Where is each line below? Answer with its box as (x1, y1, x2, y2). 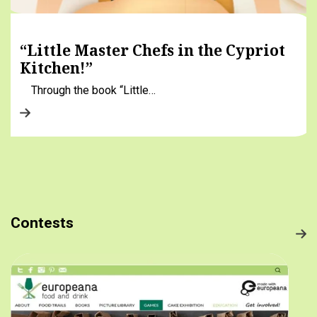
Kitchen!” (20, 58, 93, 79)
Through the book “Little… (20, 83, 156, 98)
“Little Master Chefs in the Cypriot (20, 40, 285, 61)
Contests (11, 214, 74, 232)
